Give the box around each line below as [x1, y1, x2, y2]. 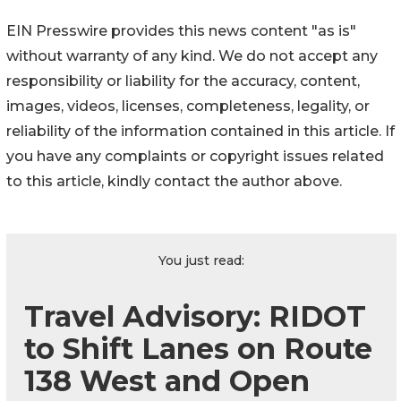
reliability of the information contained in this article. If [6, 122, 395, 140]
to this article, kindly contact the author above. [6, 172, 342, 190]
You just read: [158, 252, 244, 269]
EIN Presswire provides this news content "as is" [6, 21, 356, 39]
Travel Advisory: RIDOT [24, 298, 366, 334]
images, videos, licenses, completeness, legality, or [6, 97, 370, 115]
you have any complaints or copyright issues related [6, 147, 384, 165]
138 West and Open [24, 363, 310, 398]
